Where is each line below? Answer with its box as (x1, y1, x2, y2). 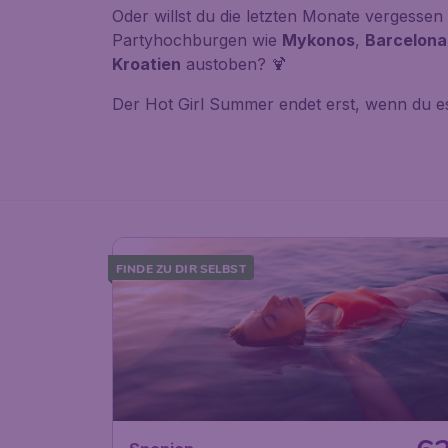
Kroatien (112, 54, 181, 74)
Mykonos (282, 30, 355, 50)
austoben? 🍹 (181, 54, 287, 74)
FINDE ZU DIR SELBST (116, 260, 246, 277)
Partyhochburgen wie (112, 30, 282, 50)
